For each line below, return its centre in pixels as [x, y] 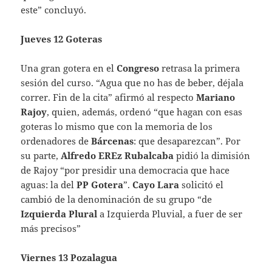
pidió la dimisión [212, 155]
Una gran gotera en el [69, 68]
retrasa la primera [200, 68]
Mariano [216, 97]
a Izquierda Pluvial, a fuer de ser [170, 213]
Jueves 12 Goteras [62, 39]
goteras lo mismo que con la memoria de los [117, 126]
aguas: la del [49, 184]
